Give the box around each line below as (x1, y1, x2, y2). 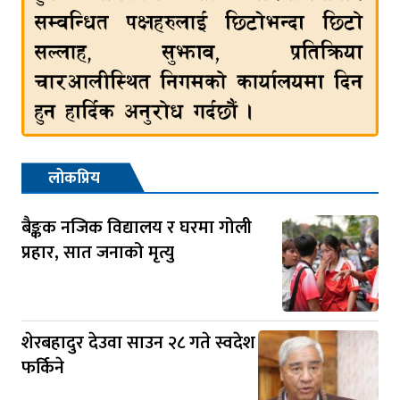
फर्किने (21, 352, 64, 383)
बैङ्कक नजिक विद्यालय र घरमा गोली (21, 212, 252, 243)
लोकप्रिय (48, 165, 100, 193)
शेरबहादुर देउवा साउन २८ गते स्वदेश (21, 327, 255, 358)
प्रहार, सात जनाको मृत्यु (21, 237, 174, 268)
